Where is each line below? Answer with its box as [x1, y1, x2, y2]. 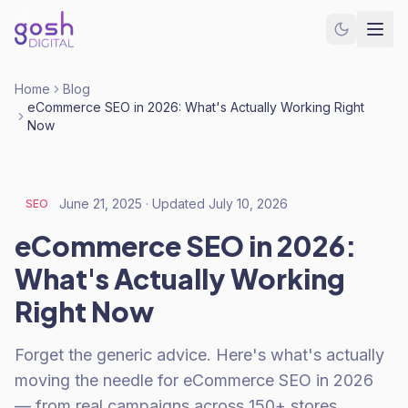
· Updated [142, 196, 209, 211]
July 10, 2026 [209, 196, 288, 211]
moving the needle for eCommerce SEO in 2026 [15, 371, 373, 390]
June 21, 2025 [59, 196, 142, 211]
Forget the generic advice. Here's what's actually [15, 345, 384, 364]
